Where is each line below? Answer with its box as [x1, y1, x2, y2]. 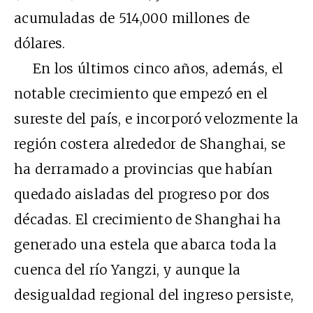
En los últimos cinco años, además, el [14, 59, 284, 77]
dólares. [14, 34, 66, 52]
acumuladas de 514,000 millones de [14, 9, 250, 27]
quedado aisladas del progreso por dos [14, 185, 270, 203]
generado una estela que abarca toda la [14, 235, 277, 253]
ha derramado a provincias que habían [14, 160, 273, 177]
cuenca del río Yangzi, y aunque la [14, 261, 241, 278]
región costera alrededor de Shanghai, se [14, 135, 286, 152]
